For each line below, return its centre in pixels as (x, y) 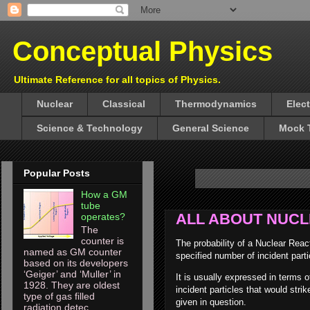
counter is (102, 240)
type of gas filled (59, 296)
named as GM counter (73, 252)
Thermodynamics (216, 104)
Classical (124, 104)
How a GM (104, 194)
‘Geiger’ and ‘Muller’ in (72, 274)
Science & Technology (90, 128)
